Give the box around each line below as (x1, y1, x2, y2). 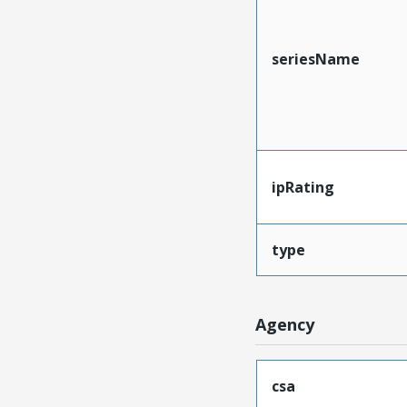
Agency (255, 313, 315, 335)
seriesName (271, 49, 360, 69)
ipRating (271, 177, 334, 197)
